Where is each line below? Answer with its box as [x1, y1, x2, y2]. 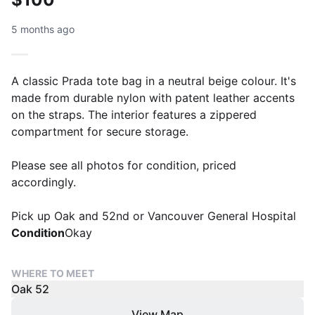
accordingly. [11, 175, 76, 189]
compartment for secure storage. [11, 124, 188, 139]
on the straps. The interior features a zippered [11, 108, 257, 122]
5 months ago [11, 23, 75, 35]
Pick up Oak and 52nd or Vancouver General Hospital [11, 209, 296, 223]
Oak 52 [11, 282, 49, 296]
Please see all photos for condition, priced [11, 158, 236, 172]
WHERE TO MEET [11, 267, 94, 279]
